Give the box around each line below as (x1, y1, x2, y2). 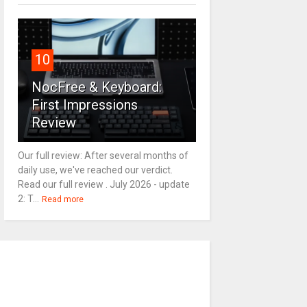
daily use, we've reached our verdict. (17, 164, 173, 176)
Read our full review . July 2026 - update (17, 179, 190, 191)
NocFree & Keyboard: (31, 79, 162, 96)
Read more (41, 195, 84, 205)
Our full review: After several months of (17, 150, 188, 162)
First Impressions (31, 97, 138, 114)
